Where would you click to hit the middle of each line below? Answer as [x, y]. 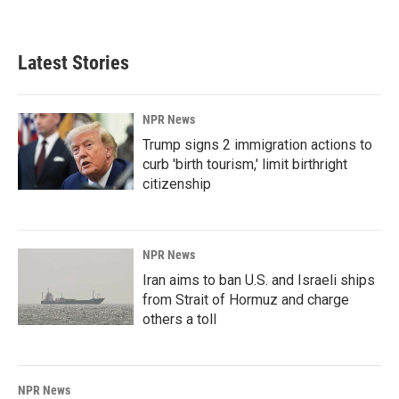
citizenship [177, 183]
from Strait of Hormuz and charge [246, 299]
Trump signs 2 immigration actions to [257, 144]
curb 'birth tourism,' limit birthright [245, 164]
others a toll [179, 319]
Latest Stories [73, 62]
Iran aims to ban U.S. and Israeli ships [259, 280]
